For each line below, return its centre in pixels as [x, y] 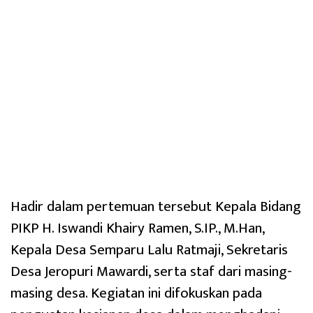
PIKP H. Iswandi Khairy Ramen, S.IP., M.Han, [137, 228]
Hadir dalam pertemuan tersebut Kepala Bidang [156, 207]
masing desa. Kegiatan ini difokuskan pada [136, 293]
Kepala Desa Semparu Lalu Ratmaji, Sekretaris [149, 250]
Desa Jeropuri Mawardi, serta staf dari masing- [151, 272]
